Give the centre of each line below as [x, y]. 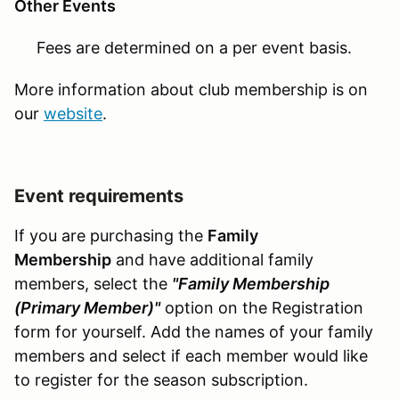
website [73, 113]
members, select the [93, 283]
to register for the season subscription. [161, 379]
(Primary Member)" [87, 307]
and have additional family [212, 259]
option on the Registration [262, 307]
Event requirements [99, 195]
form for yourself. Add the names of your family [194, 331]
